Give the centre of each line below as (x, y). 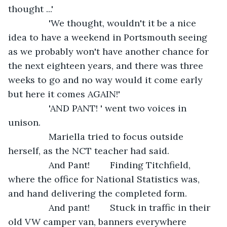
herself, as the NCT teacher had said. (89, 150)
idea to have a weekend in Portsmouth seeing (109, 37)
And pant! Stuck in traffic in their (33, 207)
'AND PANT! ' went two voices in (33, 108)
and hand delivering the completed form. (99, 193)
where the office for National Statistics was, (105, 179)
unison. (26, 122)
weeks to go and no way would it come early (107, 80)
